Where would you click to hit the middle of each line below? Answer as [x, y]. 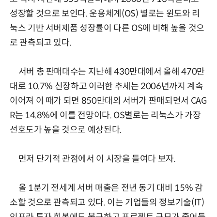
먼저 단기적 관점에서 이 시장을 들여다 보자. [93, 159]
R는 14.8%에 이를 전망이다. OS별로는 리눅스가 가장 [105, 116]
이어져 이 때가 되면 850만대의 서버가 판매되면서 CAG [108, 101]
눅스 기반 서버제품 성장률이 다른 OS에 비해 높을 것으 [107, 28]
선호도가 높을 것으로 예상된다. [66, 130]
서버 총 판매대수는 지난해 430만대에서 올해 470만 [107, 72]
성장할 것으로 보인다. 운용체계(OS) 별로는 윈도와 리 [105, 14]
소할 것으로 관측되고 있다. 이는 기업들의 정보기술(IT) [107, 203]
